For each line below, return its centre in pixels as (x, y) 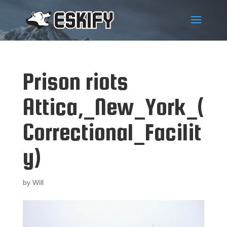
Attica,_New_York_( (113, 107)
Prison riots (75, 81)
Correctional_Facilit (112, 132)
